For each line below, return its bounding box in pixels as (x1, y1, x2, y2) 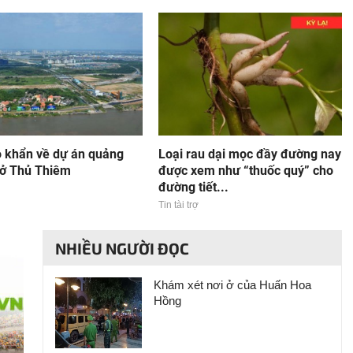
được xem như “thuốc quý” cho (158, 163, 333, 178)
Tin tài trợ (158, 199, 199, 210)
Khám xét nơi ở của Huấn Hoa (154, 277, 311, 292)
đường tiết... (158, 180, 229, 195)
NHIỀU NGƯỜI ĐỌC (55, 238, 189, 258)
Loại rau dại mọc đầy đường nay (158, 147, 341, 162)
